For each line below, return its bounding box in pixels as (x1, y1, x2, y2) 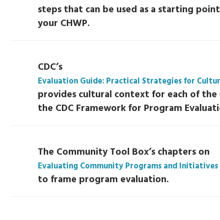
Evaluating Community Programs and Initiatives (38, 160, 219, 173)
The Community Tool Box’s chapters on (38, 145, 210, 160)
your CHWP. (38, 16, 90, 31)
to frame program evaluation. (38, 172, 169, 188)
